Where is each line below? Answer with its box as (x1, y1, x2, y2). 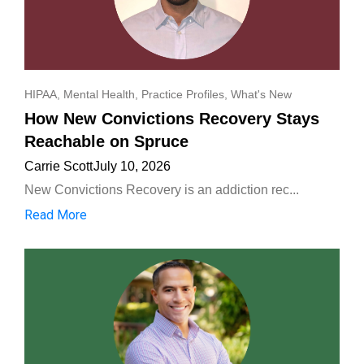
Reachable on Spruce (24, 132, 188, 151)
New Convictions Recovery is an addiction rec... (24, 183, 299, 197)
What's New (231, 88, 292, 102)
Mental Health (63, 88, 135, 102)
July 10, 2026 (93, 159, 171, 174)
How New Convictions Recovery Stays (24, 110, 319, 128)
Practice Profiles (141, 88, 224, 102)
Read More (24, 207, 87, 223)
